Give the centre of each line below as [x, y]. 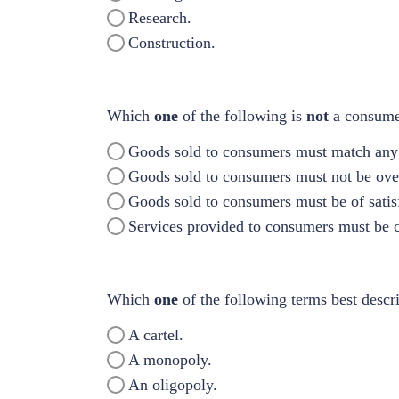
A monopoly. [171, 359]
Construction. [172, 42]
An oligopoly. [173, 384]
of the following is [244, 115]
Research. [160, 17]
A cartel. [156, 334]
